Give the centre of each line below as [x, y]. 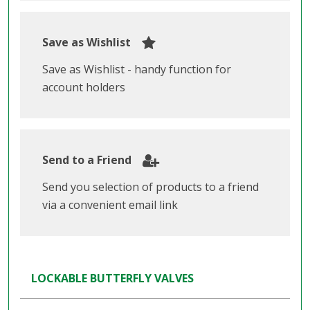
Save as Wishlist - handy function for [137, 70]
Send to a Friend [87, 160]
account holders [84, 88]
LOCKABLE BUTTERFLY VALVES [112, 279]
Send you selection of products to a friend [151, 187]
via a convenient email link [110, 205]
